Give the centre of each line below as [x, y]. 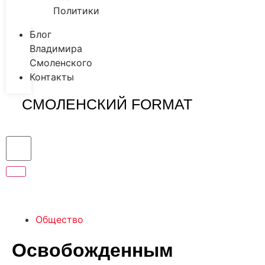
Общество [59, 219]
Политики [76, 11]
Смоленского [61, 63]
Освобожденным [93, 250]
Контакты [52, 77]
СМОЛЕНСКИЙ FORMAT [107, 104]
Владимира [56, 49]
